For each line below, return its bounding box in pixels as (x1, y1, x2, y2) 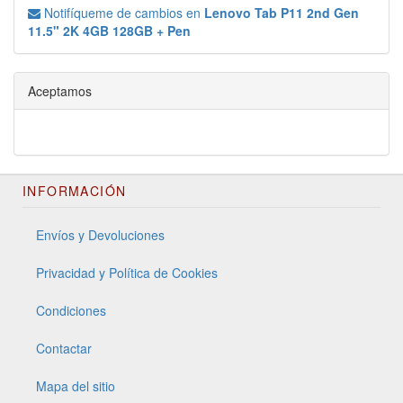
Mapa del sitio (36, 376, 115, 395)
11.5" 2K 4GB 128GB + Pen (28, 21, 191, 40)
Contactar (36, 338, 92, 357)
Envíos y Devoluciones (36, 225, 165, 244)
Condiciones (36, 300, 106, 319)
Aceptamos (28, 81, 92, 100)
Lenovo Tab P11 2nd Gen (204, 3, 359, 22)
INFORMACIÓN (22, 181, 127, 200)
